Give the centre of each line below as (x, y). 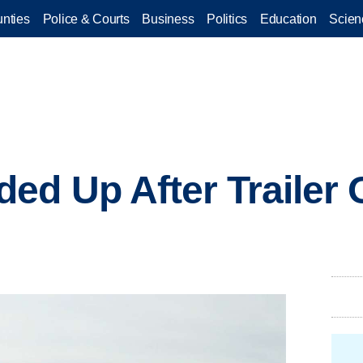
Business (168, 19)
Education (288, 19)
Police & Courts (86, 19)
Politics (227, 19)
